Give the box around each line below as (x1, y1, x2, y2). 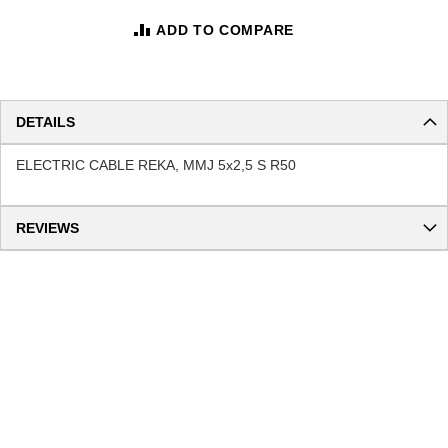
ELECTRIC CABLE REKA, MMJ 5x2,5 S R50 (16, 156, 296, 173)
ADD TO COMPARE (156, 21, 294, 38)
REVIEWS (16, 219, 79, 236)
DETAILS (16, 113, 75, 130)
